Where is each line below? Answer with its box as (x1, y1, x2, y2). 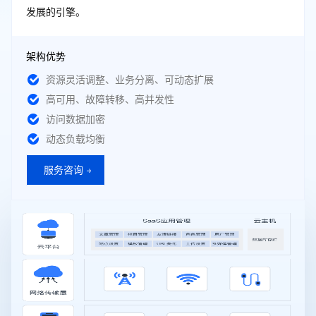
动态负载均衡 (46, 133, 105, 145)
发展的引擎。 (26, 6, 85, 18)
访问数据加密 (46, 113, 105, 126)
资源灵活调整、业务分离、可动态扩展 (46, 73, 214, 86)
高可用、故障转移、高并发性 (46, 93, 174, 106)
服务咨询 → (44, 164, 92, 176)
